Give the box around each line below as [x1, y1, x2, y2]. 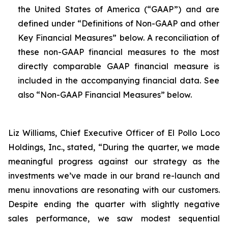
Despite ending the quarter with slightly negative [8, 199, 220, 209]
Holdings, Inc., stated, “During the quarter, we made [8, 142, 220, 152]
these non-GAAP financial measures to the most [18, 47, 219, 57]
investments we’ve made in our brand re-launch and [8, 170, 220, 181]
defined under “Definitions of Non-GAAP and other [18, 18, 219, 28]
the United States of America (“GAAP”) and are [18, 4, 219, 14]
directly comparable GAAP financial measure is [18, 61, 219, 71]
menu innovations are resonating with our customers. [8, 185, 220, 195]
